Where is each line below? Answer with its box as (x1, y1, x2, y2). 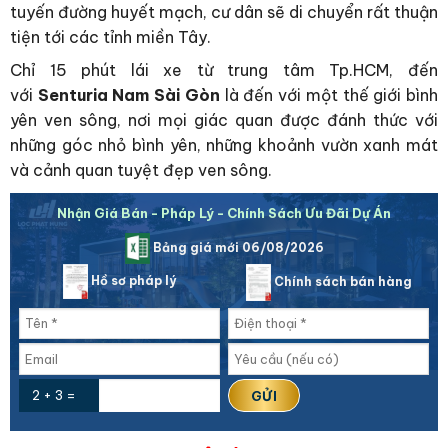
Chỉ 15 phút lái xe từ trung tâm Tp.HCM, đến (10, 60, 438, 81)
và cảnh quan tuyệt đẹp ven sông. (10, 160, 272, 181)
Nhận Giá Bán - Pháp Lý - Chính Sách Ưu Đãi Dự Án (57, 205, 391, 222)
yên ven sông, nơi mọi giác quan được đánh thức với (10, 110, 438, 131)
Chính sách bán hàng (270, 273, 412, 289)
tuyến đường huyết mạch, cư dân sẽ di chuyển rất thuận (10, 2, 438, 23)
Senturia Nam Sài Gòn (37, 85, 220, 106)
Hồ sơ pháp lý (88, 272, 176, 288)
